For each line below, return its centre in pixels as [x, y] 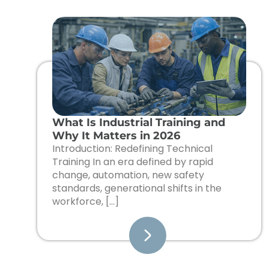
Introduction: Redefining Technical [132, 149]
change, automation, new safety [128, 175]
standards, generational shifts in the [137, 189]
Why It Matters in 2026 [116, 136]
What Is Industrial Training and [139, 123]
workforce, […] [86, 202]
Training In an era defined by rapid [133, 162]
